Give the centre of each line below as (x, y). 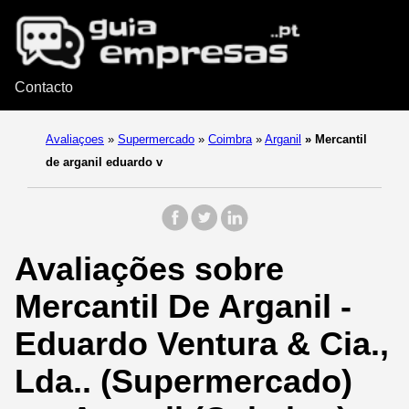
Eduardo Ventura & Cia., (202, 344)
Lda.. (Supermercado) (184, 382)
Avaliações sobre (149, 269)
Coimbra (230, 140)
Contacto (44, 88)
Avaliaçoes (75, 140)
